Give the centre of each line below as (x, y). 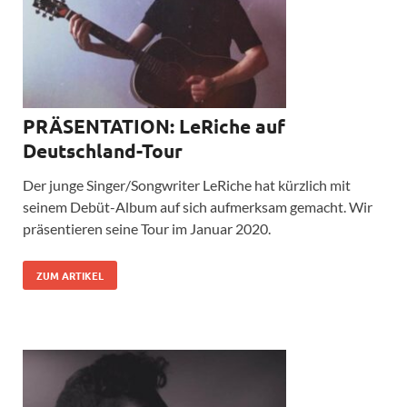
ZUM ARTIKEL (70, 276)
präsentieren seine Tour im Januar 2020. (147, 229)
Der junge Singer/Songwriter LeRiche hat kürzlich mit (187, 185)
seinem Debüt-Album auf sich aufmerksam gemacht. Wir (198, 207)
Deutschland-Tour (103, 151)
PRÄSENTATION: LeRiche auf (154, 126)
